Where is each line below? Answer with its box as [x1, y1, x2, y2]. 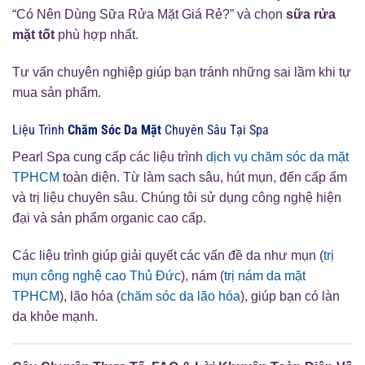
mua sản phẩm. [12, 85, 101, 99]
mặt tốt [12, 28, 55, 42]
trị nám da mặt [224, 268, 306, 283]
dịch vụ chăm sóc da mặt [206, 149, 349, 164]
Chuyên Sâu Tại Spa [161, 121, 269, 138]
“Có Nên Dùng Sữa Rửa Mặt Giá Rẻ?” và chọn [12, 7, 286, 22]
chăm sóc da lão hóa [121, 288, 240, 303]
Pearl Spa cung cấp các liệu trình [12, 149, 206, 164]
